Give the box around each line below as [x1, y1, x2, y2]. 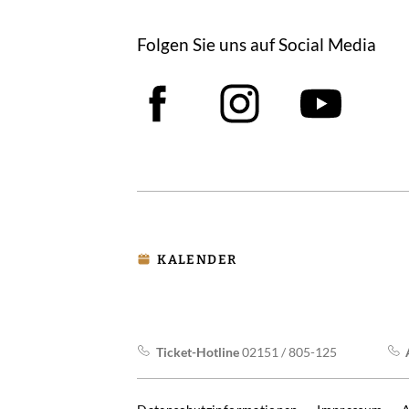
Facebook [136, 126, 312, 176]
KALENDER [157, 252, 237, 268]
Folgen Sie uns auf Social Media [137, 33, 377, 55]
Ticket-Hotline [155, 343, 239, 360]
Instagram [217, 126, 400, 176]
